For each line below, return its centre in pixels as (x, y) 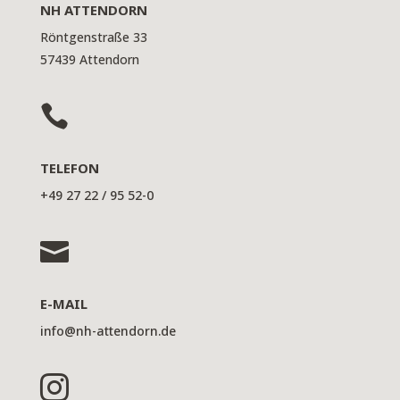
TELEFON (69, 167)
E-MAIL (63, 303)
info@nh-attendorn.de (108, 330)
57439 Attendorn (89, 59)
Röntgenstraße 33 (95, 37)
